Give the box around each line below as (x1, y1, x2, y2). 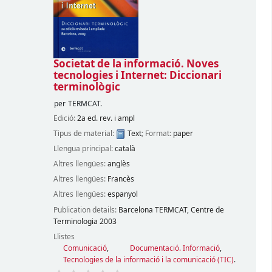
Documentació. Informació (129, 242, 220, 254)
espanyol (107, 189, 138, 200)
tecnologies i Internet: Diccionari (53, 67, 222, 83)
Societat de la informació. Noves (53, 56, 219, 72)
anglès (107, 158, 130, 170)
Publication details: (53, 204, 118, 216)
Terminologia (53, 216, 98, 227)
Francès (107, 174, 134, 185)
